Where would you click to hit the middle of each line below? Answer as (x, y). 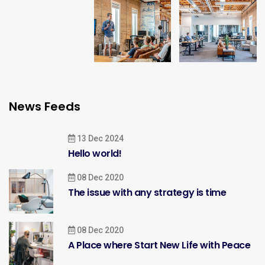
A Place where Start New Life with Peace (159, 245)
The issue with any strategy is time (147, 192)
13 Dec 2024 (99, 138)
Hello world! (95, 153)
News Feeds (45, 106)
